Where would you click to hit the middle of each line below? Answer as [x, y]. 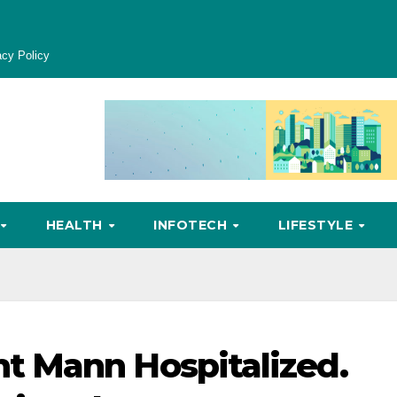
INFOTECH [192, 225]
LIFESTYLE [317, 225]
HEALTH [76, 225]
